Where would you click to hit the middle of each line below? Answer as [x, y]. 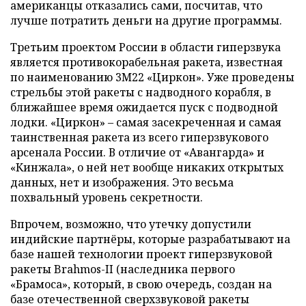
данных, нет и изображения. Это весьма [122, 182]
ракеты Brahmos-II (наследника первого [123, 269]
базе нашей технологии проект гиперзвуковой [141, 254]
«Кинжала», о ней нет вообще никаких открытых [147, 167]
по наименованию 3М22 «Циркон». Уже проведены [152, 77]
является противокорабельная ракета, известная [147, 62]
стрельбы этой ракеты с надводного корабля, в [141, 92]
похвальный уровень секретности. [107, 197]
